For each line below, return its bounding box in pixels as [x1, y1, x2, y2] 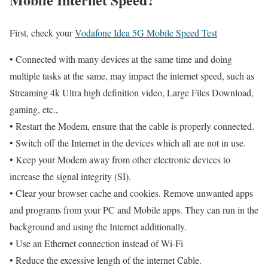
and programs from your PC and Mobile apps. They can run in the [10, 203, 258, 217]
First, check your [10, 26, 75, 39]
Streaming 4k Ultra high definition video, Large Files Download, [10, 86, 254, 99]
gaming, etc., [10, 103, 58, 116]
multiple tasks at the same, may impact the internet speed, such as [10, 69, 254, 83]
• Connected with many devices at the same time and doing [10, 53, 232, 66]
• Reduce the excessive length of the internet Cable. [10, 254, 202, 267]
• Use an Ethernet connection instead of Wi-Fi [10, 237, 183, 250]
